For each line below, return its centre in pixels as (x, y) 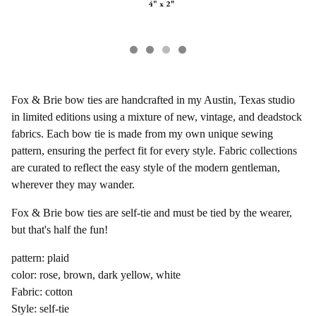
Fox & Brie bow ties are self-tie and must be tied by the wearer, (152, 212)
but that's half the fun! (60, 229)
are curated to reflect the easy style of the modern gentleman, (146, 167)
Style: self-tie (40, 308)
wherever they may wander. (73, 184)
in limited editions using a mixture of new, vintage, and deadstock (157, 116)
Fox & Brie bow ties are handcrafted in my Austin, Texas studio (153, 99)
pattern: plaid (40, 257)
